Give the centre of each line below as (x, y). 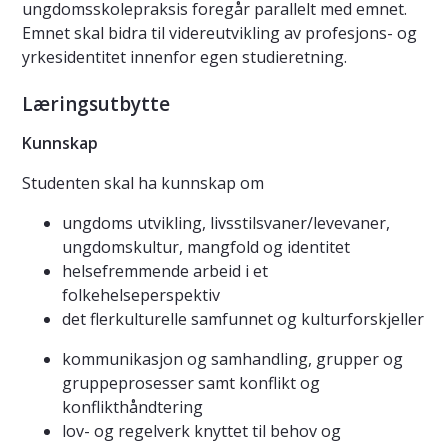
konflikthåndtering (133, 407)
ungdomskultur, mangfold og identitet (206, 247)
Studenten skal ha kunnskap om (143, 183)
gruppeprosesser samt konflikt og (191, 383)
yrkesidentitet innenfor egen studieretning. (184, 57)
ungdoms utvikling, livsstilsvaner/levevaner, (226, 223)
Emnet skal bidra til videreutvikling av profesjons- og (219, 33)
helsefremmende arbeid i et (165, 271)
